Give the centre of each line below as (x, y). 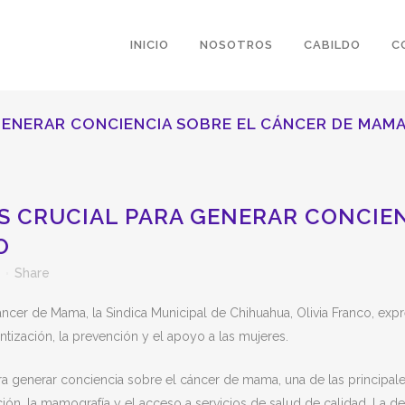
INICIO (150, 45)
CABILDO (332, 45)
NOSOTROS (236, 45)
